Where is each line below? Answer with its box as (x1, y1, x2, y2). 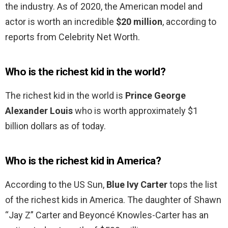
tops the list (167, 179, 217, 190)
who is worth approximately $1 (73, 105, 198, 117)
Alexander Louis (5, 105, 73, 117)
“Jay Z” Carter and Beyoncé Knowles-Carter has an (5, 210, 209, 221)
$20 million (116, 16, 162, 27)
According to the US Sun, (5, 179, 106, 190)
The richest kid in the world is (5, 90, 125, 101)
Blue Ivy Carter (106, 179, 167, 190)
